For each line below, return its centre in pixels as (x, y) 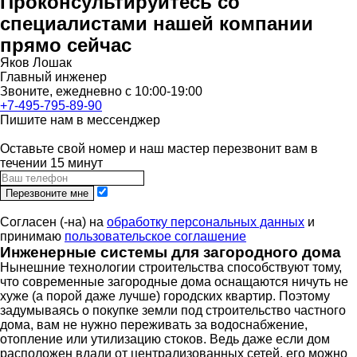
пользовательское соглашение (155, 236)
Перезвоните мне (47, 193)
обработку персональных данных (206, 222)
